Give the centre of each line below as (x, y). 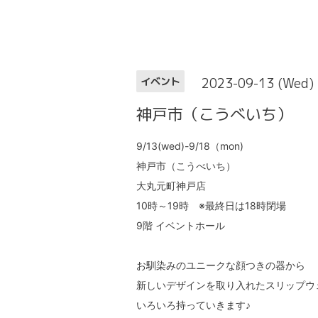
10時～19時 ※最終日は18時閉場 (211, 206)
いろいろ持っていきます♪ (193, 305)
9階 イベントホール (181, 226)
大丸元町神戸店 (171, 186)
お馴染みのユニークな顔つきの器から (221, 265)
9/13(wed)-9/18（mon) (190, 146)
